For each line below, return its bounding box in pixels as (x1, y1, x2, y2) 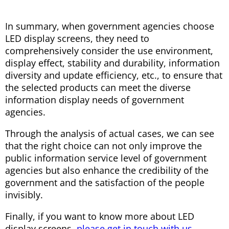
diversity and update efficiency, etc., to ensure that (5, 69, 222, 82)
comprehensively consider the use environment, (5, 44, 213, 57)
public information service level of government (5, 152, 207, 165)
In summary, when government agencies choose (5, 20, 214, 33)
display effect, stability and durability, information (5, 57, 220, 70)
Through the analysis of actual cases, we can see (5, 127, 214, 140)
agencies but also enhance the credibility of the (5, 164, 209, 177)
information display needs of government (5, 94, 184, 106)
